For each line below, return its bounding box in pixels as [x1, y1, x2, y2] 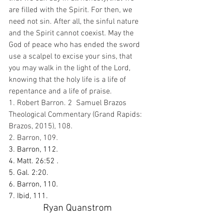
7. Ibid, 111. [9, 191, 48, 201]
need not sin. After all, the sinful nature [9, 16, 140, 27]
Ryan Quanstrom [43, 202, 112, 214]
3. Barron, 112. [9, 144, 58, 155]
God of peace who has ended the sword [9, 40, 142, 50]
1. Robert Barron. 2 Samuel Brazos [9, 98, 128, 108]
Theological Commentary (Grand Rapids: [9, 109, 144, 120]
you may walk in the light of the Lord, [9, 63, 132, 73]
